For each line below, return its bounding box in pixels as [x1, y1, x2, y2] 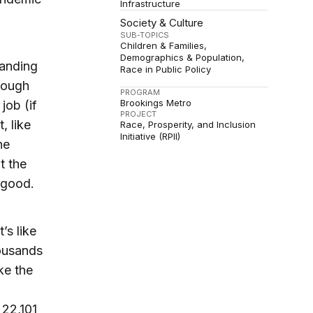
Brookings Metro [120, 97, 192, 109]
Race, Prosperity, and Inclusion [120, 119, 256, 131]
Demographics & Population [120, 52, 242, 64]
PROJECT [120, 109, 157, 119]
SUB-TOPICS [120, 30, 170, 41]
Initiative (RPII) [120, 131, 181, 143]
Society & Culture [120, 16, 204, 30]
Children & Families [120, 40, 205, 52]
